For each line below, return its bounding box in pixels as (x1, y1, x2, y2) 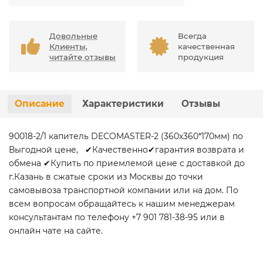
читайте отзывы (49, 52, 116, 62)
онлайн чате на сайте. (9, 225, 103, 236)
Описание (15, 98, 65, 109)
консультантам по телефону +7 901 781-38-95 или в (9, 212, 225, 222)
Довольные (49, 31, 97, 41)
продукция (178, 52, 224, 62)
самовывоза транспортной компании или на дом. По (9, 185, 238, 195)
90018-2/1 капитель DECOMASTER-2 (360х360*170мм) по (9, 131, 243, 141)
